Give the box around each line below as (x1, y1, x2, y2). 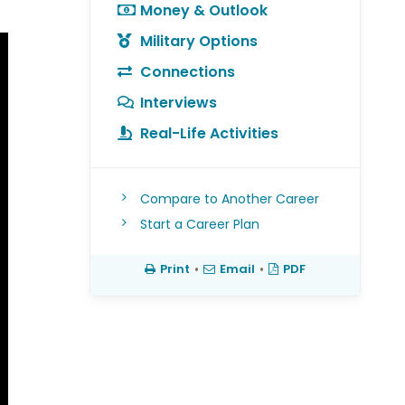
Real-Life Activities (139, 123, 278, 144)
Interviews (139, 92, 217, 113)
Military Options (139, 31, 258, 52)
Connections (139, 61, 235, 82)
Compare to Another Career (139, 190, 319, 208)
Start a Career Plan (139, 215, 259, 233)
